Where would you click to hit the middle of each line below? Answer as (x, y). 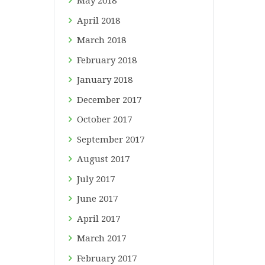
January (96, 80)
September (101, 139)
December (100, 100)
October (95, 120)
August (94, 159)
